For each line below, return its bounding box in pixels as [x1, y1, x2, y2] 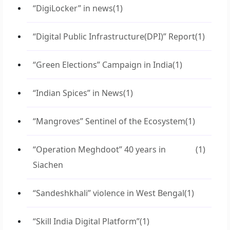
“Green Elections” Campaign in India [33, 59, 172, 70]
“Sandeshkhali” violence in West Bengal [33, 187, 184, 199]
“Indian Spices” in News [33, 87, 123, 99]
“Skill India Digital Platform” [33, 216, 140, 227]
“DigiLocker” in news [33, 3, 113, 14]
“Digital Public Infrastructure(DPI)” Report [33, 31, 195, 42]
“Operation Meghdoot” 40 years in [33, 144, 166, 155]
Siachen [33, 159, 63, 170]
